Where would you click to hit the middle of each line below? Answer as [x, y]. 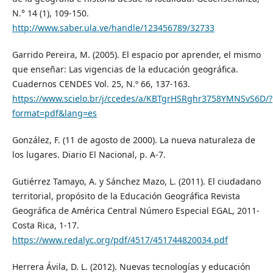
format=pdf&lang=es [54, 113]
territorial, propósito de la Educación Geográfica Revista [126, 196]
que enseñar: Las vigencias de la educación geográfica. [125, 69]
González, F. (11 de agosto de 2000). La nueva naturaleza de [133, 140]
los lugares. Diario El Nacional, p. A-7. [89, 154]
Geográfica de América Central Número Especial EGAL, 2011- [136, 210]
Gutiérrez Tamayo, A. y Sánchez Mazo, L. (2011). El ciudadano [136, 181]
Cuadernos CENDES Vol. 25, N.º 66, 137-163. [101, 83]
